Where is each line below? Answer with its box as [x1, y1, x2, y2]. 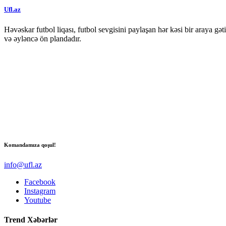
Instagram [24, 186, 55, 195]
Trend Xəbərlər [4, 215, 58, 224]
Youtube [24, 195, 51, 204]
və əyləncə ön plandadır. [4, 34, 81, 43]
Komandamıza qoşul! [4, 141, 56, 148]
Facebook [24, 177, 55, 186]
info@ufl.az [4, 160, 42, 169]
